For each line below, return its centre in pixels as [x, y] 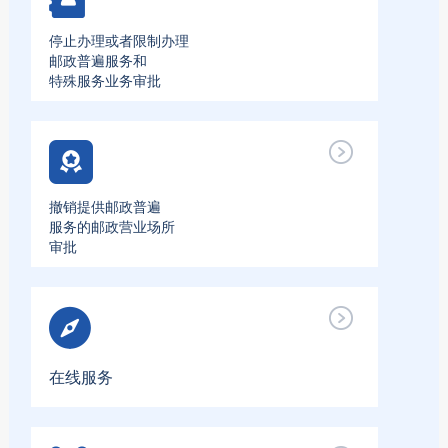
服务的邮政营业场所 [111, 227]
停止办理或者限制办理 [118, 41]
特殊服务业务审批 [104, 81]
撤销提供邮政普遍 [104, 207]
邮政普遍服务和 [97, 61]
